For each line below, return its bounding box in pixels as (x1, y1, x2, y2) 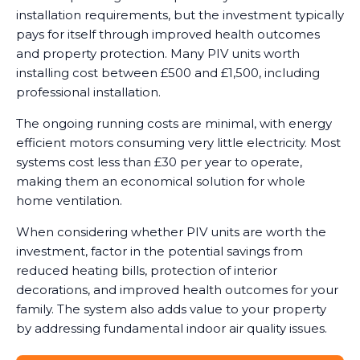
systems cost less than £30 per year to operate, (16, 153, 302, 170)
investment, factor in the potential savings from (16, 243, 303, 259)
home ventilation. (16, 192, 122, 208)
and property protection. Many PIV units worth (16, 45, 300, 61)
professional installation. (16, 84, 161, 100)
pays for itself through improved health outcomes (16, 26, 320, 42)
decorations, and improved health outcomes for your (16, 281, 338, 297)
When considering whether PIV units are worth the (16, 223, 326, 239)
